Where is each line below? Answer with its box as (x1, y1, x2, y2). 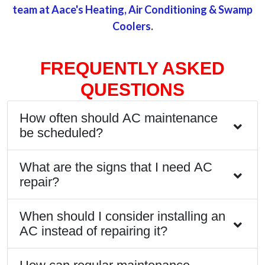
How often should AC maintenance (20, 111, 218, 125)
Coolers (112, 20, 151, 33)
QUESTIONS (80, 80, 185, 99)
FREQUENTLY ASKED (40, 59, 225, 78)
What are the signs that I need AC (20, 160, 212, 174)
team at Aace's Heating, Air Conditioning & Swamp (12, 3, 253, 16)
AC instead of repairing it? (20, 224, 167, 238)
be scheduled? (20, 125, 103, 140)
